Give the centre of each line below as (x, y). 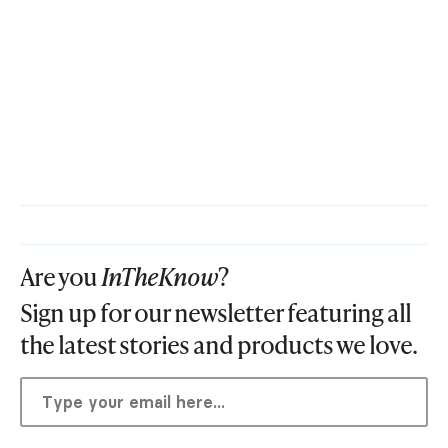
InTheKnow (159, 277)
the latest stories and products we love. (218, 345)
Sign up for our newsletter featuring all (215, 313)
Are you (60, 277)
